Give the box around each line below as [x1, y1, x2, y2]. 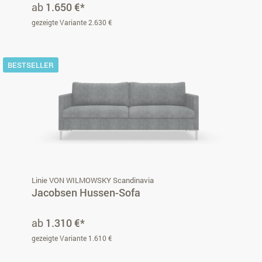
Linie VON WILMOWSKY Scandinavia [32, 174, 154, 185]
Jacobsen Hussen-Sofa [32, 185, 140, 199]
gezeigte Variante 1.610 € [32, 233, 112, 243]
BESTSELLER [8, 59, 54, 70]
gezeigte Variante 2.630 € [32, 17, 112, 27]
